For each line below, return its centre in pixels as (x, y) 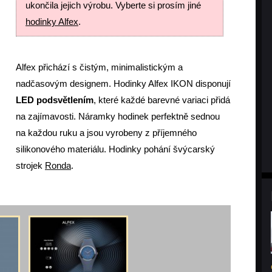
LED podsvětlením (55, 100)
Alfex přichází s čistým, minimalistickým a (99, 67)
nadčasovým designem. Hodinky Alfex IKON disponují (123, 83)
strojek (30, 165)
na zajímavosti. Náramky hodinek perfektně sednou (118, 116)
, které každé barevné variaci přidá (162, 100)
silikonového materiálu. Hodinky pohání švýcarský (115, 149)
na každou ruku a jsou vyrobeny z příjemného (106, 133)
